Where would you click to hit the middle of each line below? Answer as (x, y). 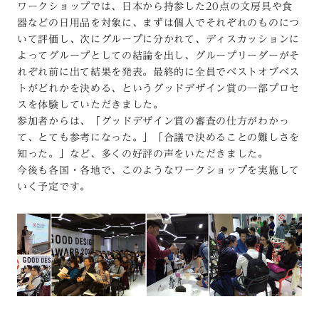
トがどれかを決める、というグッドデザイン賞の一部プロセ (158, 88)
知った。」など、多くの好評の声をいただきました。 (143, 153)
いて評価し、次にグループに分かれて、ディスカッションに (158, 39)
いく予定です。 (54, 186)
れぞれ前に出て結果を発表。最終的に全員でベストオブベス (158, 72)
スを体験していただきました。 (90, 104)
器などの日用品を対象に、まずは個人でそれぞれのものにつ (158, 22)
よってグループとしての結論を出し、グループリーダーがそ (158, 55)
